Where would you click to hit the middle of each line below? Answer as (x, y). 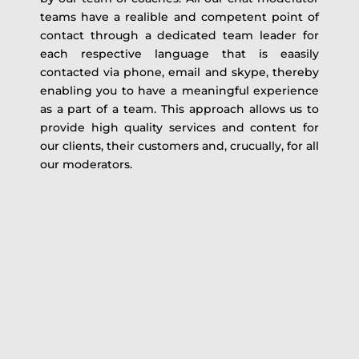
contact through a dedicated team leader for (179, 35)
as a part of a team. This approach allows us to (179, 109)
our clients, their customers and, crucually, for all (179, 145)
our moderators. (86, 164)
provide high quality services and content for (179, 127)
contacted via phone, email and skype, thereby (179, 72)
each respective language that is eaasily (179, 53)
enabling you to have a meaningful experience (179, 90)
